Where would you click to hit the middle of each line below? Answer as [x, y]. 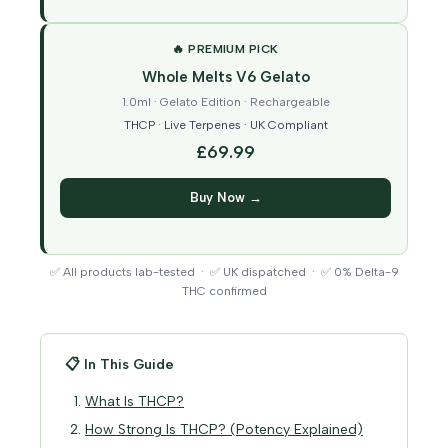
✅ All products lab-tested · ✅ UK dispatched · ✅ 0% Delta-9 [224, 272]
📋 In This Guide [119, 365]
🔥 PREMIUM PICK [225, 49]
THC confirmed [224, 291]
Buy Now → [225, 198]
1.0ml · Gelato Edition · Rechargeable [225, 102]
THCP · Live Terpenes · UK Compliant [225, 125]
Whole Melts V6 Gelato [225, 77]
